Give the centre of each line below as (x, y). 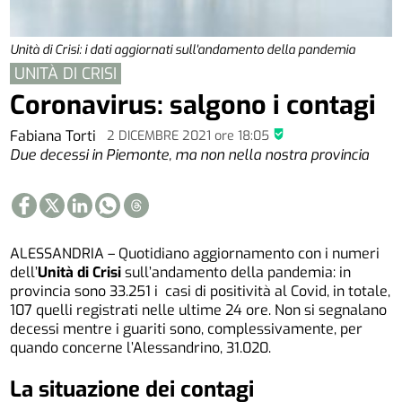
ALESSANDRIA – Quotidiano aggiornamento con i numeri (195, 253)
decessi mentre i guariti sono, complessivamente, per (187, 328)
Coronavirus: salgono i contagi (193, 105)
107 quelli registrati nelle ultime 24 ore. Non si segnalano (199, 310)
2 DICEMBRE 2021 (161, 135)
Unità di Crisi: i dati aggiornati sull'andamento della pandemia (183, 50)
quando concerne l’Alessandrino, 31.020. (141, 347)
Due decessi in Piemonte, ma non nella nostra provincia (190, 154)
